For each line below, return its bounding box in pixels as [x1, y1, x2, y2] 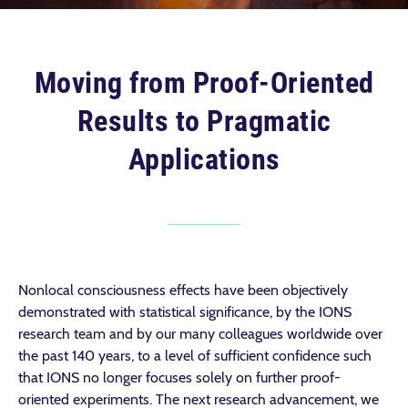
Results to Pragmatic [76, 104, 331, 138]
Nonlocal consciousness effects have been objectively [18, 281, 348, 299]
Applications [127, 142, 280, 177]
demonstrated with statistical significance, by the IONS [18, 303, 352, 321]
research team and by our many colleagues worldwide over [18, 325, 382, 342]
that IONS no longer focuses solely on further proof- [18, 369, 341, 386]
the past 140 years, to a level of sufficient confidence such [18, 347, 372, 364]
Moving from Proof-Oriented [34, 66, 374, 100]
